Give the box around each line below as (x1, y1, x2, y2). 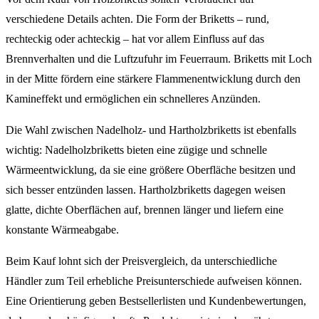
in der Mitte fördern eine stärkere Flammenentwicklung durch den (6, 72, 300, 85)
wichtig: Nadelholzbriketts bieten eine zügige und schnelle (6, 143, 267, 156)
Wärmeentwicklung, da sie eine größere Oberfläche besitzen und (6, 163, 296, 176)
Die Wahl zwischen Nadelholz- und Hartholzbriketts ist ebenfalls (6, 123, 296, 136)
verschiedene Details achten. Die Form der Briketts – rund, (6, 12, 269, 25)
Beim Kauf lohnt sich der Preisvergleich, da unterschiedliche (6, 254, 277, 267)
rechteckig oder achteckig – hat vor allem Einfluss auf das (6, 32, 264, 45)
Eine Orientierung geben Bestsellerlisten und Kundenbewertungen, (6, 294, 306, 307)
